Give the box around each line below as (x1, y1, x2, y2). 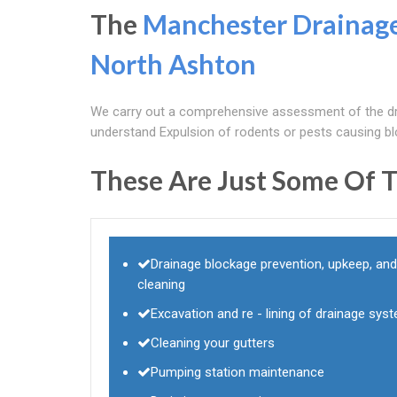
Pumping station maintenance (151, 363, 324, 380)
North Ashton (90, 47, 256, 80)
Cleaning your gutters (151, 334, 275, 351)
